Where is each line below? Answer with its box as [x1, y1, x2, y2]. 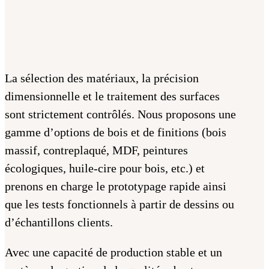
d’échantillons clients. [5, 216, 113, 229]
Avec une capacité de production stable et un [5, 246, 222, 259]
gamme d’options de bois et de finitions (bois [5, 125, 226, 139]
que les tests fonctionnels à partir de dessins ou [5, 198, 234, 211]
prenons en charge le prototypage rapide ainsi [5, 180, 226, 193]
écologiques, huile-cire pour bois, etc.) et [5, 162, 205, 175]
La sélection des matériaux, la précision [5, 71, 199, 85]
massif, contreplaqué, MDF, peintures [5, 144, 188, 157]
